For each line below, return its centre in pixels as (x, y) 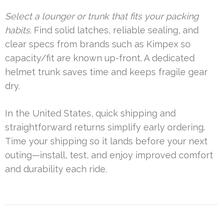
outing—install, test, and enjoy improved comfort (109, 155)
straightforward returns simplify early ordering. (105, 127)
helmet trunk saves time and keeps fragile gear (106, 72)
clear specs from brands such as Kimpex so (98, 44)
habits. (18, 30)
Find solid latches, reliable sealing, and (115, 30)
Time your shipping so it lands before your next (106, 141)
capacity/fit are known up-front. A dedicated (100, 58)
